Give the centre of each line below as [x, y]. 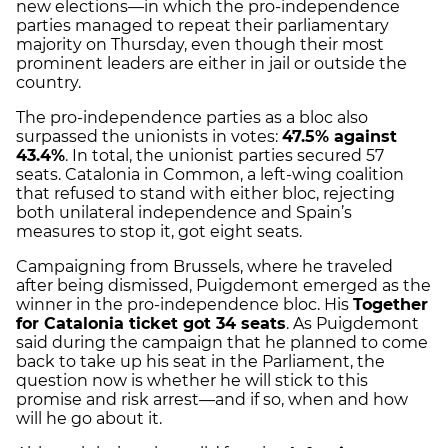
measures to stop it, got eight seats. [159, 231]
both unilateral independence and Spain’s [184, 212]
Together [390, 304]
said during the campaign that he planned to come [222, 342]
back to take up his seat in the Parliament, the [200, 361]
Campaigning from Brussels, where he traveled [204, 266]
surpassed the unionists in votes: [149, 136]
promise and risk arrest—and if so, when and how [212, 399]
